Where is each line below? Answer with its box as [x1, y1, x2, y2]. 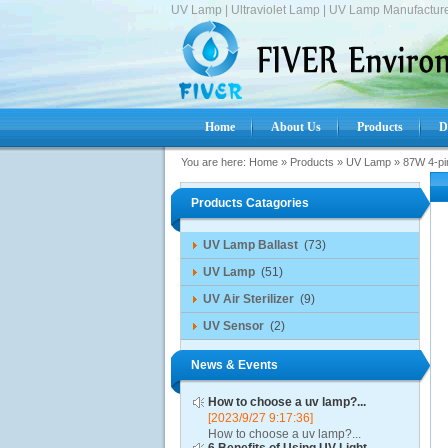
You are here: [180, 156, 246, 168]
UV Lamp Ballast [202, 238, 298, 252]
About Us [271, 120, 321, 134]
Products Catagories [190, 196, 309, 210]
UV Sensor [202, 319, 264, 333]
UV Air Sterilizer [202, 292, 294, 306]
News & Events [190, 358, 278, 372]
